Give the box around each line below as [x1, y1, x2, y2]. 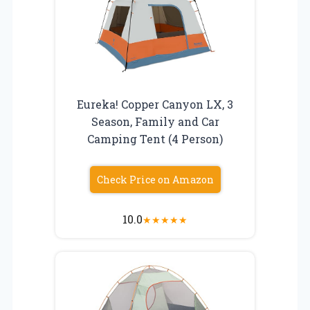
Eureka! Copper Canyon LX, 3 [77, 96, 233, 111]
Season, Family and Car [91, 113, 219, 129]
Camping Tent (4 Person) [87, 131, 223, 146]
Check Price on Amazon [96, 172, 214, 186]
